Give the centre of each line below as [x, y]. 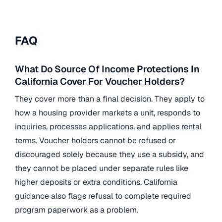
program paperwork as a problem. [77, 210]
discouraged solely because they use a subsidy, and [110, 155]
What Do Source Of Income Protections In [107, 69]
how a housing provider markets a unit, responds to [108, 113]
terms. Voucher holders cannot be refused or [95, 141]
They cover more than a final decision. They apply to [110, 99]
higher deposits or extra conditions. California [96, 182]
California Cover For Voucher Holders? [100, 81]
